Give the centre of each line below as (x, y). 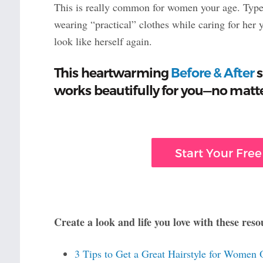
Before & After (213, 73)
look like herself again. (103, 41)
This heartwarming (112, 73)
